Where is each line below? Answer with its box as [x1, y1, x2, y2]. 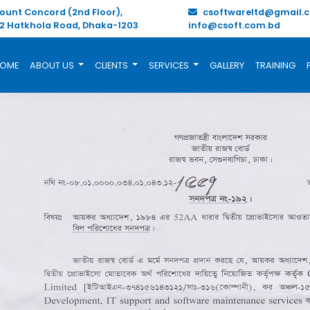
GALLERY [209, 59, 244, 71]
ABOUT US [30, 59, 76, 71]
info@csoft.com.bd [188, 19, 280, 31]
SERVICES [148, 59, 191, 71]
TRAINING [255, 59, 295, 71]
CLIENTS [94, 59, 130, 71]
